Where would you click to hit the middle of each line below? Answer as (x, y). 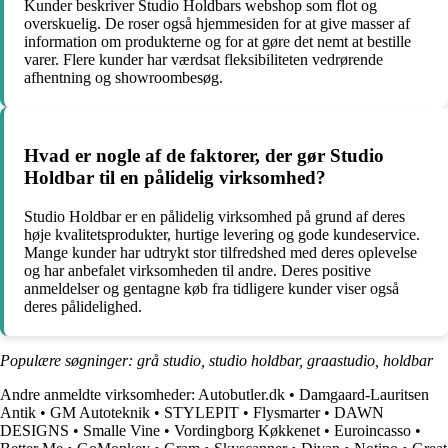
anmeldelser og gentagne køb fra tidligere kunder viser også (211, 289)
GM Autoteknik (100, 413)
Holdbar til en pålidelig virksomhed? (175, 178)
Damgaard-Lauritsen (364, 395)
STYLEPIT (201, 413)
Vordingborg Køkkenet (247, 431)
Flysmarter (286, 413)
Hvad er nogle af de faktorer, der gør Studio (204, 156)
